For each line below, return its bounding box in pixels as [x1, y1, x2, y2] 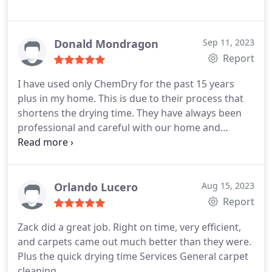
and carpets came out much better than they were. [18, 235, 251, 248]
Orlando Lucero [54, 180, 138, 194]
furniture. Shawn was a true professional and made [18, 135, 254, 149]
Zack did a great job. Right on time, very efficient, [18, 220, 241, 234]
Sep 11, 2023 [203, 36, 254, 48]
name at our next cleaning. [18, 165, 140, 178]
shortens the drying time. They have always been [18, 106, 242, 120]
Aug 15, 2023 [202, 180, 254, 191]
